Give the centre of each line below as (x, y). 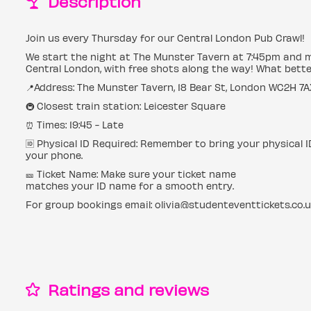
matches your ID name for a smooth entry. (130, 186)
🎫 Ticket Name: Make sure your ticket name (131, 174)
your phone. (54, 155)
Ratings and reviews (126, 289)
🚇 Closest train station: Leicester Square (126, 106)
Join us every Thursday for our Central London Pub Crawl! (165, 38)
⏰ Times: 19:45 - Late (75, 125)
